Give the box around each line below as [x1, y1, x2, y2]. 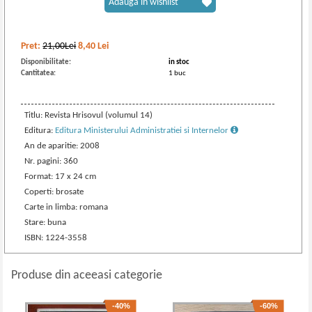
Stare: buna [24, 218, 67, 227]
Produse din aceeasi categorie [11, 269, 163, 282]
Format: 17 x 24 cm [24, 172, 97, 181]
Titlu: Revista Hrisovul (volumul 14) [24, 111, 153, 120]
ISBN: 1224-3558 [24, 233, 88, 242]
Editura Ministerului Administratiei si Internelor [55, 126, 231, 135]
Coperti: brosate [24, 187, 84, 196]
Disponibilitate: [21, 58, 72, 66]
